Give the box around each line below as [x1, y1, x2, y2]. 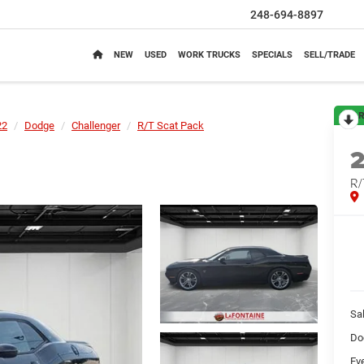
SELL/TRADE [304, 50, 355, 61]
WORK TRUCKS [178, 50, 240, 61]
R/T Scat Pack [137, 119, 204, 132]
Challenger [71, 119, 120, 132]
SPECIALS [252, 50, 292, 61]
